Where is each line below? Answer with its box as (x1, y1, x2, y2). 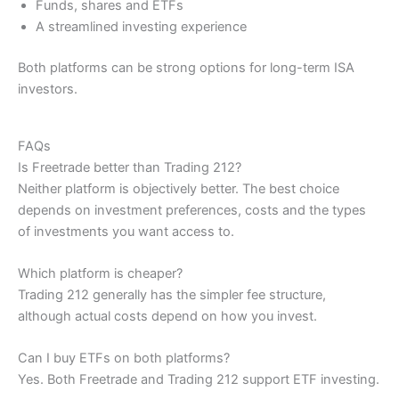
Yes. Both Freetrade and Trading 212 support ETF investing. (18, 371, 379, 388)
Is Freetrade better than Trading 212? (18, 159, 241, 175)
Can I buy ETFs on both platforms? (18, 350, 230, 367)
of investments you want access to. (18, 223, 234, 240)
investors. (18, 80, 77, 97)
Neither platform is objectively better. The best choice (18, 180, 339, 197)
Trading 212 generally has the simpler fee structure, (18, 287, 326, 304)
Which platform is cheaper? (18, 265, 183, 282)
